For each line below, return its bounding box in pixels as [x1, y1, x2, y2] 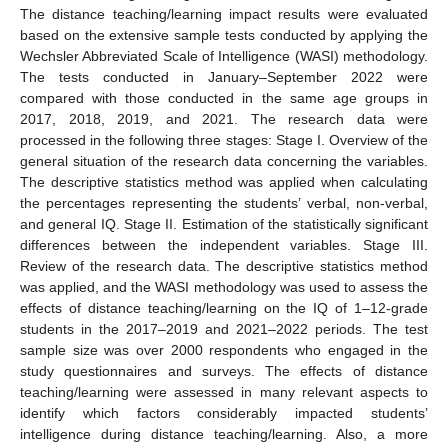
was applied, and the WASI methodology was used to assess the [20, 278, 428, 295]
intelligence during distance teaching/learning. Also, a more [20, 425, 428, 442]
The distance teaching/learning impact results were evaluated [20, 5, 428, 22]
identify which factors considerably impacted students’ [20, 404, 428, 421]
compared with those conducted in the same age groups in [20, 89, 428, 106]
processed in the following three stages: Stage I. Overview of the [20, 131, 428, 148]
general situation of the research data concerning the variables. [20, 152, 428, 169]
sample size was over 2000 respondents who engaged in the [20, 341, 428, 358]
